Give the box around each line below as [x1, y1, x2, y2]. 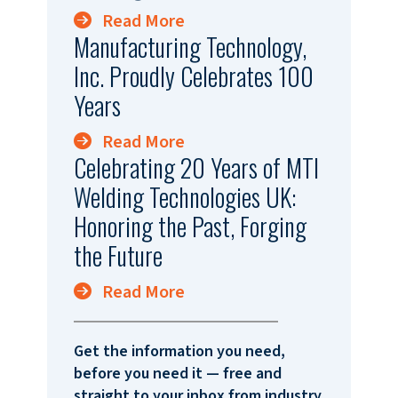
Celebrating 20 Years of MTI [73, 148, 319, 186]
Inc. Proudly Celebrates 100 [73, 57, 314, 94]
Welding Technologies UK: [73, 178, 296, 215]
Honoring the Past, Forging [73, 207, 306, 244]
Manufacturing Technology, [73, 28, 306, 65]
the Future [73, 236, 163, 274]
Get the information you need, [73, 339, 285, 362]
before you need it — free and [73, 362, 282, 385]
